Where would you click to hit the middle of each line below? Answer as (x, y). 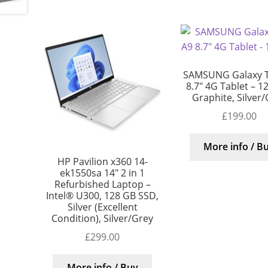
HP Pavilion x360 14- (102, 162)
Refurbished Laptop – (102, 185)
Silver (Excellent (102, 207)
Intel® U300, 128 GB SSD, (103, 196)
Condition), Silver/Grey (103, 219)
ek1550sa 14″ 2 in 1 (103, 173)
